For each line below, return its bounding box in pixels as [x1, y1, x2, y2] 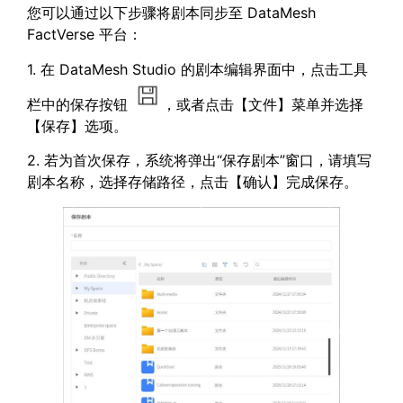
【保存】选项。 [27, 116, 128, 135]
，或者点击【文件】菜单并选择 [162, 94, 363, 113]
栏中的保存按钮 [27, 94, 132, 113]
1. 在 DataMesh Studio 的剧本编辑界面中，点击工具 [27, 59, 368, 78]
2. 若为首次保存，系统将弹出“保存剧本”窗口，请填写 [27, 151, 372, 170]
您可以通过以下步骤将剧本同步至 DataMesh [27, 4, 316, 22]
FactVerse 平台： [27, 25, 142, 44]
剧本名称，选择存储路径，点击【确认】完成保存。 [27, 173, 358, 192]
